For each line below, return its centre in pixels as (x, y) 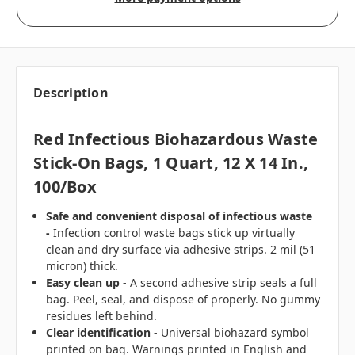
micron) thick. (82, 266)
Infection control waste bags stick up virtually (174, 233)
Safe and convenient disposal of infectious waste (179, 216)
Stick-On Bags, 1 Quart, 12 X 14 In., (171, 163)
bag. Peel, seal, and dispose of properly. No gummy (183, 300)
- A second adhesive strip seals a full (219, 283)
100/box (65, 187)
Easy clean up (83, 283)
